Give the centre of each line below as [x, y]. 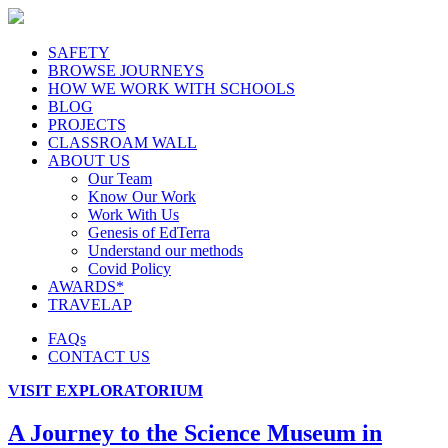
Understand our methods [165, 250]
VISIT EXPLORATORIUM [105, 390]
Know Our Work [142, 196]
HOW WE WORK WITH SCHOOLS [171, 88]
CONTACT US [99, 356]
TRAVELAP [90, 304]
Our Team [120, 178]
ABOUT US [89, 160]
